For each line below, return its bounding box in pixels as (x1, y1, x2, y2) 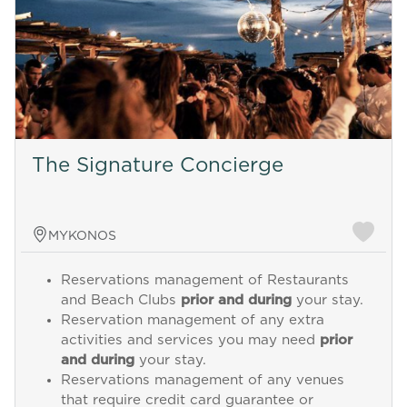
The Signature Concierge (31, 154, 283, 175)
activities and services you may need (60, 333, 320, 347)
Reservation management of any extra (60, 313, 324, 327)
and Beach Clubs (60, 293, 181, 307)
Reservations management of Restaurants (60, 273, 349, 287)
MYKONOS (47, 229, 116, 243)
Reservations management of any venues (60, 372, 344, 387)
